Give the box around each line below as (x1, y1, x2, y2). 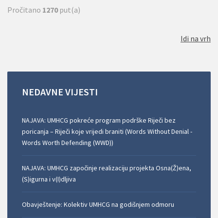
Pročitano (7, 5, 42, 15)
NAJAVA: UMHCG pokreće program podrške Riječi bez (22, 116, 176, 125)
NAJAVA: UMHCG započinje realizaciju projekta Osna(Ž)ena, (22, 163, 191, 173)
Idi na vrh (181, 34, 211, 44)
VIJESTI (65, 86, 98, 98)
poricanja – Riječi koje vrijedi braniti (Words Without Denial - (22, 127, 192, 136)
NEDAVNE (22, 86, 63, 98)
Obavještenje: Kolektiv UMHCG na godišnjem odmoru (22, 200, 174, 209)
